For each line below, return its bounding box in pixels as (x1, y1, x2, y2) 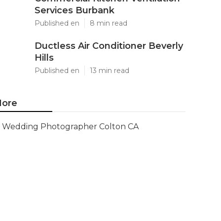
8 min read (90, 19, 127, 28)
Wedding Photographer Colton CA (2, 122, 139, 131)
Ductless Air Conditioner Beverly (35, 40, 183, 51)
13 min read (90, 66, 129, 75)
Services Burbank (35, 5, 114, 16)
